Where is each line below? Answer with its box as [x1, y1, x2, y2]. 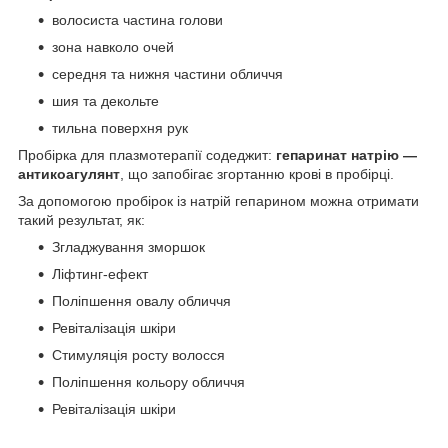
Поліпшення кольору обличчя [52, 373, 245, 390]
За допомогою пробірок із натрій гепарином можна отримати [18, 192, 419, 209]
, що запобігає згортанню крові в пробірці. [120, 165, 394, 182]
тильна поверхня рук [52, 119, 192, 136]
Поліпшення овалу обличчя [52, 292, 231, 309]
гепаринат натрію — [272, 146, 417, 163]
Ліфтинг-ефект [52, 265, 148, 282]
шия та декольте [52, 92, 159, 109]
